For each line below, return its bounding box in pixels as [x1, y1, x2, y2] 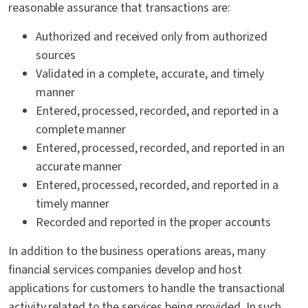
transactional [214, 280, 285, 298]
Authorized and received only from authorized [36, 28, 268, 46]
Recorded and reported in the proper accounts [36, 214, 272, 232]
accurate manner [36, 158, 122, 176]
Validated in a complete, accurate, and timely [36, 65, 265, 83]
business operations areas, [100, 243, 238, 261]
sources [36, 47, 76, 65]
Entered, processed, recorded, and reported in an [36, 140, 285, 157]
